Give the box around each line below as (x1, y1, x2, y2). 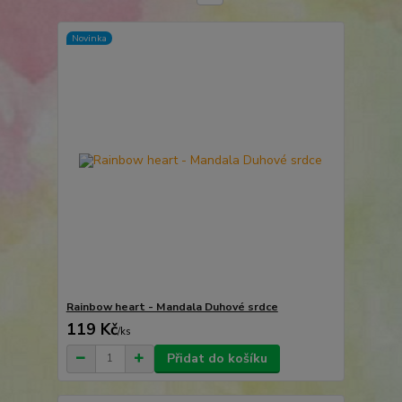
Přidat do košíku (166, 349, 267, 367)
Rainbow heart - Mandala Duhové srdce (66, 299, 278, 314)
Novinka (71, 31, 107, 45)
